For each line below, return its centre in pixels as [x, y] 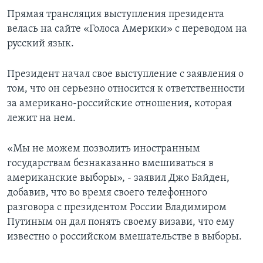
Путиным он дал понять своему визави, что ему [121, 222]
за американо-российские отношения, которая [119, 104]
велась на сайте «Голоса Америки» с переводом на [127, 29]
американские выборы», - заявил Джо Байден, [118, 178]
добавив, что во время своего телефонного [107, 193]
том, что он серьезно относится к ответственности [126, 89]
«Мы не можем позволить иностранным [104, 149]
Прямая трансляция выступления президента [116, 15]
